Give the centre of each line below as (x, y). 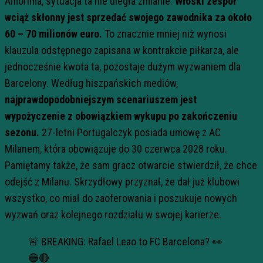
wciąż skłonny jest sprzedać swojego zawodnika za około (128, 17)
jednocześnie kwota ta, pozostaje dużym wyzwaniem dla (123, 67)
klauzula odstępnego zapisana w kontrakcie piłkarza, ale (122, 50)
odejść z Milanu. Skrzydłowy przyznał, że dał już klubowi (122, 182)
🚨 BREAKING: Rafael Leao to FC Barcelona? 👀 (125, 242)
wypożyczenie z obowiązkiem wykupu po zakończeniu (121, 116)
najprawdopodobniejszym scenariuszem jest (101, 100)
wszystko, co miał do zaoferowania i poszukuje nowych (121, 198)
